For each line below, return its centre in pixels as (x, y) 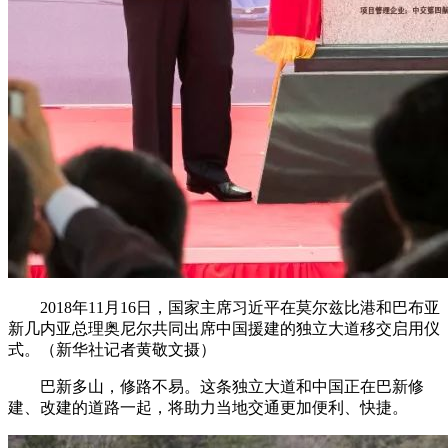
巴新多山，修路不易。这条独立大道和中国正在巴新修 (216, 387)
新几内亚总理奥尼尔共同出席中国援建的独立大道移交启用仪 (224, 329)
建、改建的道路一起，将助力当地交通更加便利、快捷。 (208, 408)
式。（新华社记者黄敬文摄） (112, 350)
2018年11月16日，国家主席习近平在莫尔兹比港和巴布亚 (224, 308)
